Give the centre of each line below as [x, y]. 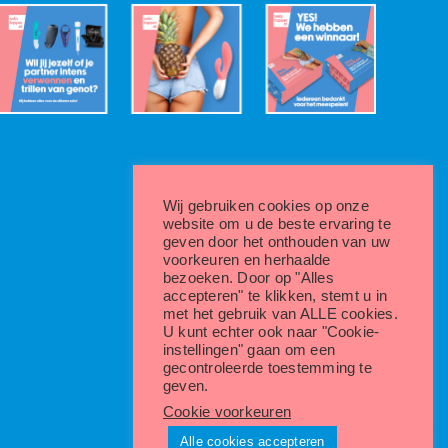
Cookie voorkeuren [227, 412]
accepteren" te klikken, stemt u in [275, 296]
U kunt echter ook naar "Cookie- [271, 332]
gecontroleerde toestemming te [267, 368]
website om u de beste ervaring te [277, 224]
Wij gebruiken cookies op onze [266, 206]
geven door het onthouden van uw [277, 242]
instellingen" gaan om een [249, 350]
